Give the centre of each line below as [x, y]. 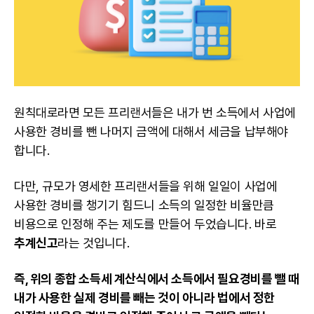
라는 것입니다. [94, 243]
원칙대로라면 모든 [61, 112]
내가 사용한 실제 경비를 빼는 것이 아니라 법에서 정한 [145, 297]
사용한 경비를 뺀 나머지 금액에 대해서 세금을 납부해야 [151, 131]
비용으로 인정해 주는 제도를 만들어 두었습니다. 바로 [145, 224]
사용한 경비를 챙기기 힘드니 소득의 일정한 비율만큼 [144, 205]
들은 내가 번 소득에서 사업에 [224, 112]
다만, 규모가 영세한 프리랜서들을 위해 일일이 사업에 [146, 186]
